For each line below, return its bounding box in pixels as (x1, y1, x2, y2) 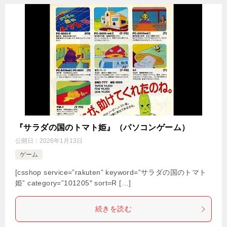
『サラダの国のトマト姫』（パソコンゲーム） (15, 123, 190, 132)
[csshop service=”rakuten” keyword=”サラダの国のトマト (15, 168, 207, 177)
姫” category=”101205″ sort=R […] (15, 179, 131, 187)
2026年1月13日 (40, 137, 83, 145)
